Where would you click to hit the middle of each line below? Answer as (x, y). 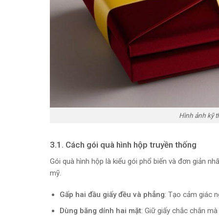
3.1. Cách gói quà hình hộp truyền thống (123, 144)
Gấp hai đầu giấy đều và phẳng (112, 195)
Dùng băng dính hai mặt (100, 211)
